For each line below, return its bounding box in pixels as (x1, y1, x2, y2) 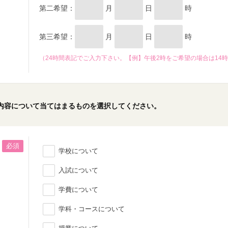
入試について (59, 166, 98, 174)
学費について (59, 186, 98, 193)
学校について (59, 147, 98, 155)
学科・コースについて (59, 205, 125, 213)
